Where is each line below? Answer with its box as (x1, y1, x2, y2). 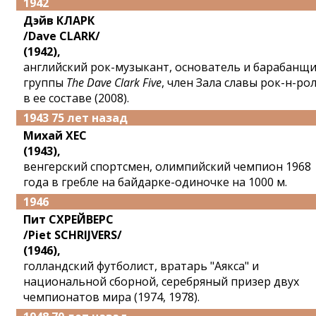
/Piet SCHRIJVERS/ (23, 227, 122, 243)
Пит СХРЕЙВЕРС (23, 212, 114, 227)
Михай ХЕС (23, 128, 87, 143)
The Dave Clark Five (66, 75, 162, 90)
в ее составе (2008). (23, 90, 129, 106)
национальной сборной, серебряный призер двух (23, 274, 299, 289)
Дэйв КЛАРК (23, 13, 95, 28)
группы (23, 75, 66, 90)
